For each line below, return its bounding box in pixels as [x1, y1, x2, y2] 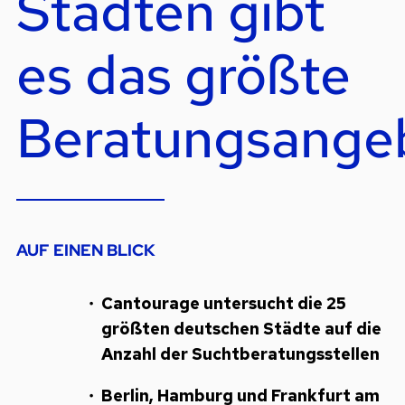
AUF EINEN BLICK [15, 240, 155, 261]
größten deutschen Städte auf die [100, 318, 381, 340]
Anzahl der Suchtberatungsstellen [100, 344, 380, 365]
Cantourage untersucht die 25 [100, 293, 346, 315]
